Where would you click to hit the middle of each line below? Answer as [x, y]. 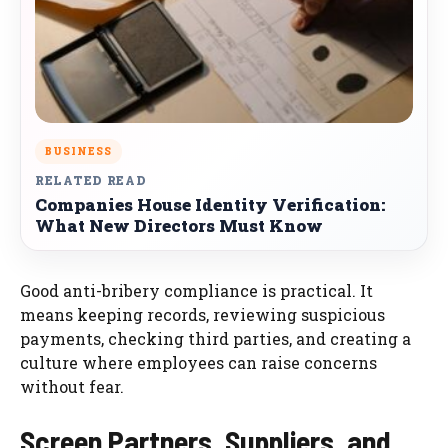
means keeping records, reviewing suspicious [202, 314]
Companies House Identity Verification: [210, 204]
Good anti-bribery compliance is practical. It [196, 290]
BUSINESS [78, 151]
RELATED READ [91, 179]
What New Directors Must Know [179, 225]
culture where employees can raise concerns [198, 362]
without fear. [72, 386]
